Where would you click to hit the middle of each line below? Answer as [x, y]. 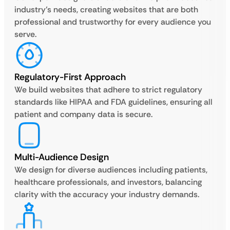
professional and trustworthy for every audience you [113, 22]
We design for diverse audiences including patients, [111, 170]
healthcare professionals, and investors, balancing [108, 182]
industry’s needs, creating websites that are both [106, 9]
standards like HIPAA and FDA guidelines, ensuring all [113, 102]
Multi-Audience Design [62, 157]
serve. [25, 34]
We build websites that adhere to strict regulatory [108, 90]
